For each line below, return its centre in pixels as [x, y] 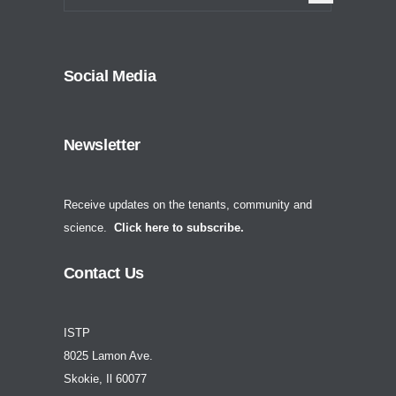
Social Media [110, 76]
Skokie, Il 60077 [105, 379]
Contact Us [103, 273]
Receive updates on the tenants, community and [187, 205]
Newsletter [102, 145]
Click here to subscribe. [179, 228]
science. [88, 228]
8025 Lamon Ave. [108, 356]
